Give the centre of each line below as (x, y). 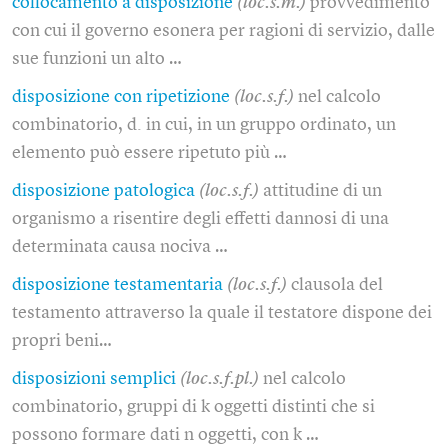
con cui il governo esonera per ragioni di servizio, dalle (223, 30)
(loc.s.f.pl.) (219, 378)
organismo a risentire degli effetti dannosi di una (200, 218)
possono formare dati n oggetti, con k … (165, 434)
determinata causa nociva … (120, 246)
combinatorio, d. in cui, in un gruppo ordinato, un (204, 124)
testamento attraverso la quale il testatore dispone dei (222, 312)
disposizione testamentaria (117, 284)
